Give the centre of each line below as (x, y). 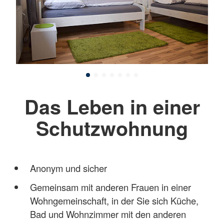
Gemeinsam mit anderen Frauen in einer (110, 187)
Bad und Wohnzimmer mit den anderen (108, 214)
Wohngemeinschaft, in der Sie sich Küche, (114, 200)
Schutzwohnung (112, 128)
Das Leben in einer (112, 106)
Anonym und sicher (68, 168)
